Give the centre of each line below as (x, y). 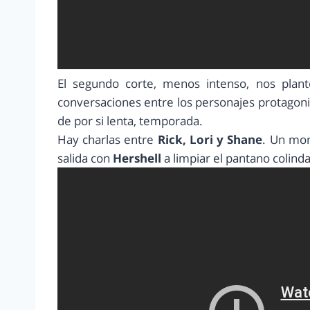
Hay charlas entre (108, 140)
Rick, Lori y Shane (210, 140)
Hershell (137, 158)
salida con (85, 158)
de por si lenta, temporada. (130, 121)
